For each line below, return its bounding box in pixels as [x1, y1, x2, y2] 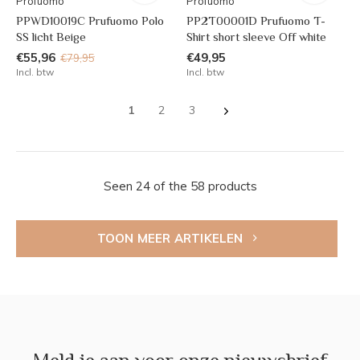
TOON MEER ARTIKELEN [96, 231, 247, 247]
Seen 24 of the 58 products [103, 178, 257, 194]
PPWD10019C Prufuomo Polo [16, 14, 164, 28]
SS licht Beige [16, 30, 86, 44]
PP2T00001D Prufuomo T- [186, 14, 325, 28]
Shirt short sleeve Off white [186, 30, 326, 44]
